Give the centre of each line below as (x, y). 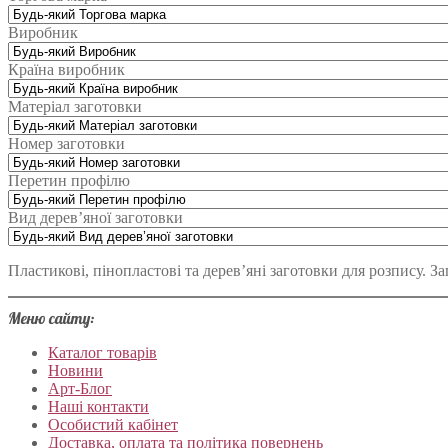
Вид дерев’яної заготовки (95, 218)
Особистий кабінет (113, 425)
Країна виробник (66, 70)
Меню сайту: (51, 318)
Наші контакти (98, 407)
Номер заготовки (66, 144)
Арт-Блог (80, 389)
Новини (75, 371)
